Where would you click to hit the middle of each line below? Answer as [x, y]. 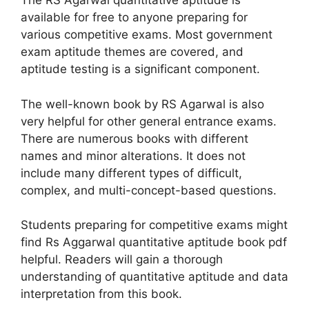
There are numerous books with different [134, 138]
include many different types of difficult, [131, 173]
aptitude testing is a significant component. [140, 69]
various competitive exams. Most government [147, 35]
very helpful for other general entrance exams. [149, 121]
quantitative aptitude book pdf [201, 242]
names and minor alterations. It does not [133, 156]
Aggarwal [89, 242]
